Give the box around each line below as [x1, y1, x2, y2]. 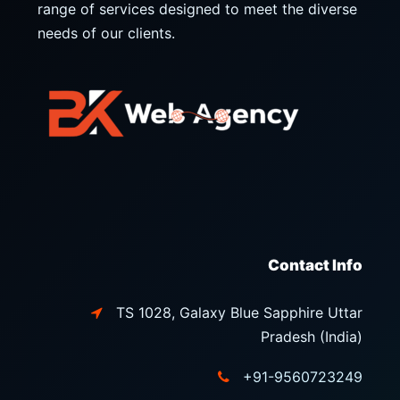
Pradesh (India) [261, 327, 363, 346]
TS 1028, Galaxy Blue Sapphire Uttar [112, 303, 363, 321]
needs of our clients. [37, 23, 175, 42]
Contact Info [268, 255, 363, 274]
